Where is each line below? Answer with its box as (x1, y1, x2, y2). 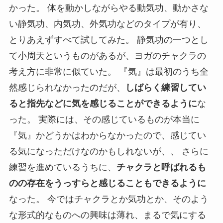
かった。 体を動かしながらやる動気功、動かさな (8, 3, 209, 13)
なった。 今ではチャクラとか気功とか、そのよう (8, 194, 209, 205)
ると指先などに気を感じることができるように (8, 99, 197, 109)
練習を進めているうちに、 (8, 162, 116, 173)
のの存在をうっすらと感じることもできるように (8, 178, 206, 189)
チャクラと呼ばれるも (116, 162, 206, 173)
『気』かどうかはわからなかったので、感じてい (8, 130, 206, 141)
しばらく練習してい (125, 83, 206, 93)
